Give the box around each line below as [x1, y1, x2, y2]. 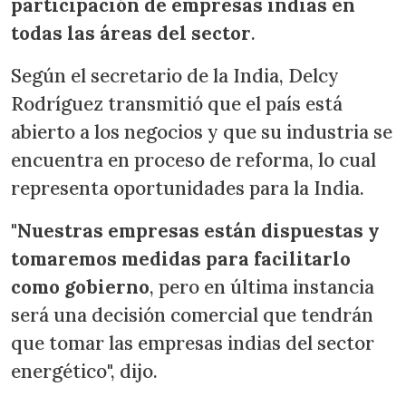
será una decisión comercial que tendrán [11, 302, 373, 327]
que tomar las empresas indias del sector [11, 330, 374, 355]
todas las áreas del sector [11, 20, 251, 45]
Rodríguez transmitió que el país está [11, 91, 343, 116]
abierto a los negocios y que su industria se [11, 119, 392, 144]
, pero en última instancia [150, 274, 374, 299]
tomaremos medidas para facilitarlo [11, 246, 351, 271]
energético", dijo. [11, 358, 158, 383]
